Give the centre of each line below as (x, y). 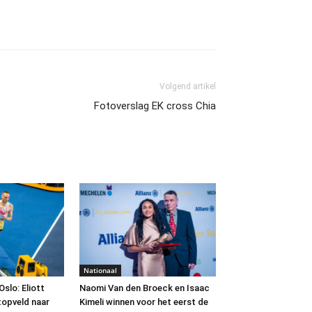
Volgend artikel (188, 86)
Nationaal (100, 271)
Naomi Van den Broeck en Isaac (145, 288)
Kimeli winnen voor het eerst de (144, 302)
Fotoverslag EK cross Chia (155, 106)
